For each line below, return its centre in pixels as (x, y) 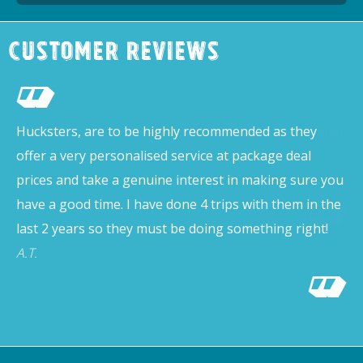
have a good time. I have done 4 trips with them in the (179, 204)
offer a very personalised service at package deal (164, 156)
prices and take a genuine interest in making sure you (180, 180)
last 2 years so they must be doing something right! (172, 228)
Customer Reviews (114, 54)
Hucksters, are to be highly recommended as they (167, 131)
